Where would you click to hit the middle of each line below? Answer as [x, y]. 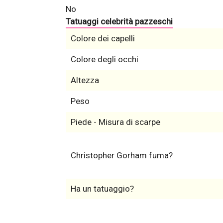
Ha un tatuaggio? [102, 189]
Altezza [85, 80]
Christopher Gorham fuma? [121, 156]
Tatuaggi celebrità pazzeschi [119, 22]
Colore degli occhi [104, 59]
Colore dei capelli [103, 39]
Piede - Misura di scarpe [115, 122]
